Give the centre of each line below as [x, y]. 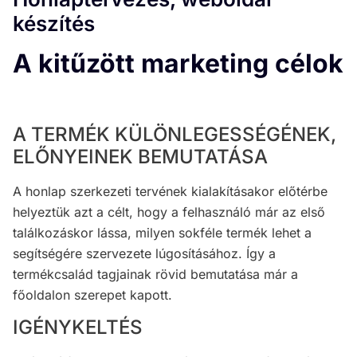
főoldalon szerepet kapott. [92, 294]
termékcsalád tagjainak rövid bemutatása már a [155, 274]
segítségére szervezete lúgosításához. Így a [144, 253]
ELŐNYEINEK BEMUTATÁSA [140, 156]
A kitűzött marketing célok [178, 63]
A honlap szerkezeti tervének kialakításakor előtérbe [170, 191]
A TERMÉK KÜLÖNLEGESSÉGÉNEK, [175, 134]
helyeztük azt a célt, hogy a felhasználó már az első [169, 212]
